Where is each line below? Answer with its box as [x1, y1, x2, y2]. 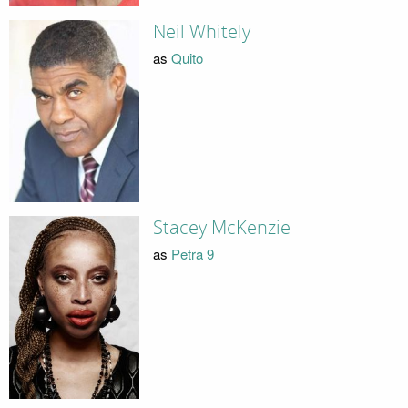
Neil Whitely [152, 21, 250, 44]
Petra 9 [170, 243, 214, 263]
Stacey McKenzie [152, 217, 291, 240]
